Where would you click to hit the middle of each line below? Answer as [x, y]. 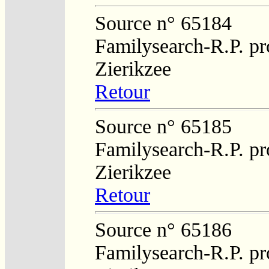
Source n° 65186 [163, 229]
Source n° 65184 [163, 23]
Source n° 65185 [163, 126]
